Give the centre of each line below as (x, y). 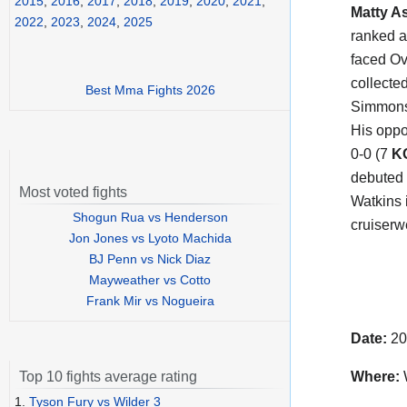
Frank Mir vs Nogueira (150, 301)
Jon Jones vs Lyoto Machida (150, 238)
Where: (375, 376)
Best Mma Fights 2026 (150, 90)
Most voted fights (73, 193)
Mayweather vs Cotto (150, 280)
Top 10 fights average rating (108, 377)
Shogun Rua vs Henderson (150, 218)
